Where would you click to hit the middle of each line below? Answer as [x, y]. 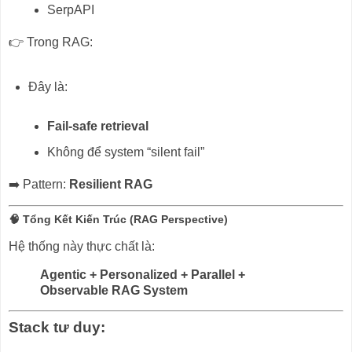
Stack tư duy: [57, 328]
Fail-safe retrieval [98, 126]
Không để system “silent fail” [126, 152]
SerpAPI [71, 10]
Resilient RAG [111, 185]
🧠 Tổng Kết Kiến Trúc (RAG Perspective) [118, 219]
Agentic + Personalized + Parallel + [143, 274]
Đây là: [48, 86]
